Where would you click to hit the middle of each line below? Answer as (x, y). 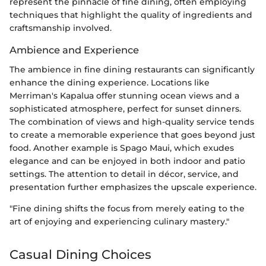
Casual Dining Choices (80, 254)
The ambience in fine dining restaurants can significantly (132, 69)
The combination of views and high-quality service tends (132, 121)
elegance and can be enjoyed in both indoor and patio (127, 161)
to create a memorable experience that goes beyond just (132, 134)
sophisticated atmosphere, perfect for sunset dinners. (125, 108)
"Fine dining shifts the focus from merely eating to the (127, 208)
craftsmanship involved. (61, 28)
